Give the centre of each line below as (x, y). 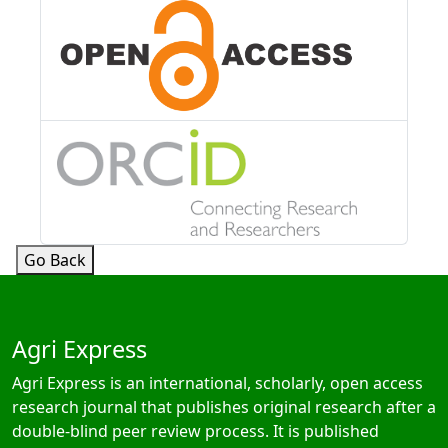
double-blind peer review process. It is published (195, 430)
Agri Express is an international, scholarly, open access (217, 382)
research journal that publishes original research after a (224, 406)
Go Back (55, 259)
